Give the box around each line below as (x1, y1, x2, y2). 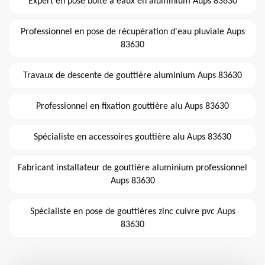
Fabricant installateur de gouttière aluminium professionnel (18, 163, 247, 173)
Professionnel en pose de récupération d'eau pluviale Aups (20, 27, 245, 37)
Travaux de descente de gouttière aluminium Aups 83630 (23, 70, 242, 80)
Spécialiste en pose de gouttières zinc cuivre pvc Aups (30, 206, 235, 216)
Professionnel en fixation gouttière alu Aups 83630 (36, 101, 229, 111)
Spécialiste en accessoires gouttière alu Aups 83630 (34, 132, 231, 142)
